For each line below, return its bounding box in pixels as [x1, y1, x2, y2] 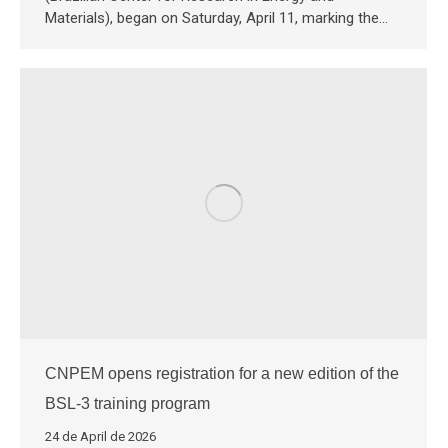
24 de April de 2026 [45, 429, 156, 445]
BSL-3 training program [45, 395, 210, 413]
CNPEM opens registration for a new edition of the [45, 365, 399, 383]
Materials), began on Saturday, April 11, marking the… [45, 8, 388, 27]
